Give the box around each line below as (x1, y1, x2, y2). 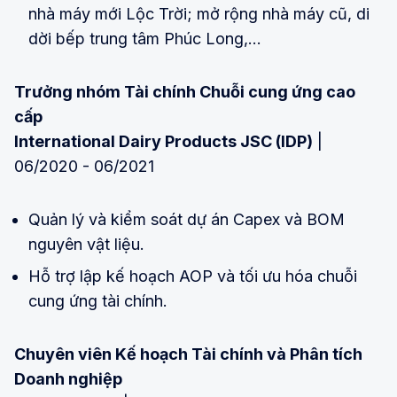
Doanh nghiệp (14, 370, 122, 389)
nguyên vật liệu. (28, 235, 144, 254)
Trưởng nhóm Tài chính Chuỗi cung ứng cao (14, 82, 355, 102)
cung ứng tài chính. (28, 292, 167, 311)
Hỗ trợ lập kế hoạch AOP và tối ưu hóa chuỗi (28, 267, 357, 286)
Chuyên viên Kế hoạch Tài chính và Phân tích (14, 345, 362, 364)
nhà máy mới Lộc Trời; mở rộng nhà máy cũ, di (28, 4, 370, 24)
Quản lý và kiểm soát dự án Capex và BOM (28, 210, 345, 230)
